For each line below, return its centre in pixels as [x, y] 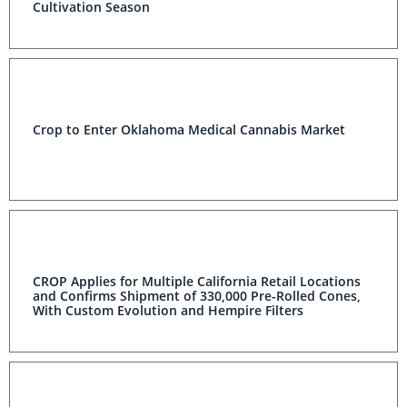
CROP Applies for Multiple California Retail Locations [197, 282]
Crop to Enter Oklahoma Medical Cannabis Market [189, 130]
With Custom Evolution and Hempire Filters [168, 311]
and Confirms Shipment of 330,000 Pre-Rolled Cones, [197, 296]
